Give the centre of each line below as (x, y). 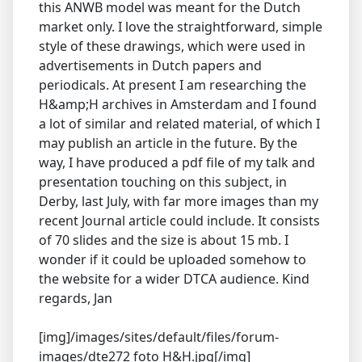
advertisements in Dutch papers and (150, 65)
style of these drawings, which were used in (172, 46)
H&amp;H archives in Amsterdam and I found (178, 104)
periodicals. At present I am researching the (173, 84)
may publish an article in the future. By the (168, 143)
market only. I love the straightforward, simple (181, 26)
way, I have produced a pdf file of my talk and (177, 162)
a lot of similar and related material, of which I (179, 123)
